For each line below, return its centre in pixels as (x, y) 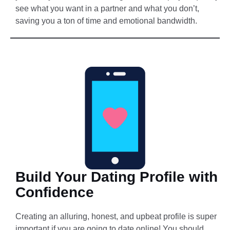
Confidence (55, 193)
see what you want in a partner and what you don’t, (107, 8)
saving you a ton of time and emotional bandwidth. (106, 21)
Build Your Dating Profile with (117, 177)
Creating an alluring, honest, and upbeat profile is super (116, 217)
